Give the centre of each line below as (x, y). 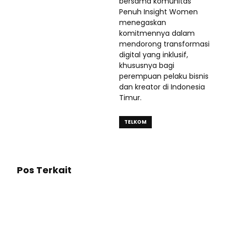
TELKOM (135, 122)
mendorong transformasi (164, 44)
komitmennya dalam (157, 33)
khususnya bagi (147, 66)
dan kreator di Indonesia (162, 87)
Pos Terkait (44, 170)
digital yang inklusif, (154, 55)
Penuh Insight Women (158, 12)
